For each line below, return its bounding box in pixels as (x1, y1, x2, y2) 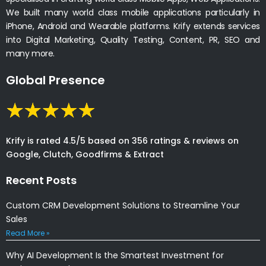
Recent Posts (6, 172, 77, 188)
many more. (6, 47, 55, 59)
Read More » (6, 227, 50, 238)
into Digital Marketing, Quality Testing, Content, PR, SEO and (6, 33, 260, 46)
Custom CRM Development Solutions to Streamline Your (6, 199, 240, 211)
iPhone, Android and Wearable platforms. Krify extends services (6, 20, 260, 32)
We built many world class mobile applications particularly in (6, 6, 260, 18)
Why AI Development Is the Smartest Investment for (6, 249, 224, 261)
